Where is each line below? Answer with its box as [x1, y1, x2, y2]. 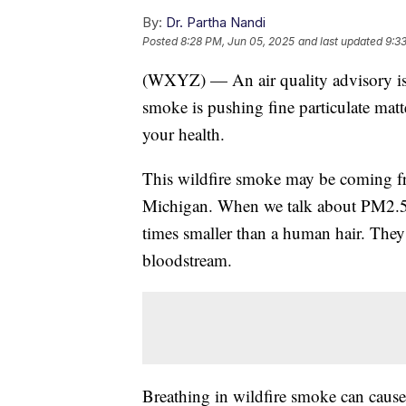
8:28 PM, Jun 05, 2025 [180, 34, 295, 48]
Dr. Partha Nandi [166, 13, 266, 31]
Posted [142, 34, 180, 48]
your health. [142, 121, 225, 145]
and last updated [298, 34, 382, 48]
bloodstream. [142, 247, 232, 271]
